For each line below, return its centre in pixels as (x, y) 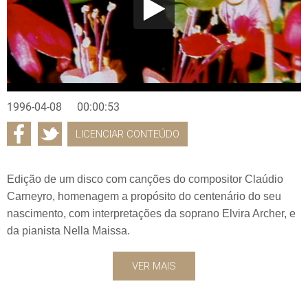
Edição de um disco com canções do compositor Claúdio (145, 179)
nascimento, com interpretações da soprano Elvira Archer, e (151, 213)
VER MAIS (154, 266)
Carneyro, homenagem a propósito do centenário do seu (144, 196)
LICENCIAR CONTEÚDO (128, 134)
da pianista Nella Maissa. (68, 230)
